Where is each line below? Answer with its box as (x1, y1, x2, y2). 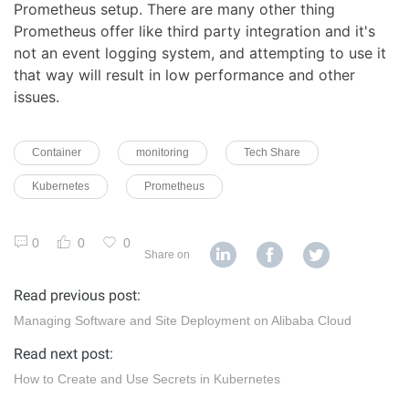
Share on (144, 247, 190, 261)
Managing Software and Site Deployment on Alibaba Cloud (14, 312, 351, 328)
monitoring (136, 145, 189, 159)
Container (32, 145, 81, 159)
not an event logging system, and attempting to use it (14, 43, 386, 62)
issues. (14, 87, 59, 106)
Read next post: (14, 344, 113, 362)
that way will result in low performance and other (14, 65, 355, 84)
